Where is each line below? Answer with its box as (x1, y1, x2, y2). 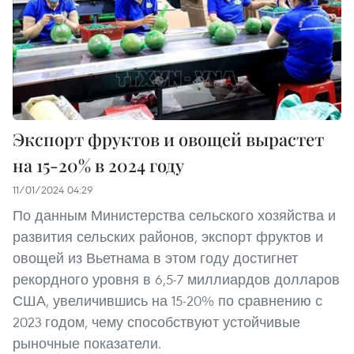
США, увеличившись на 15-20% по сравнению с (13, 292, 322, 311)
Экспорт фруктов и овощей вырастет (13, 127, 324, 152)
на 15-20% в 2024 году (13, 153, 184, 178)
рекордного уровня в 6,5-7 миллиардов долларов (13, 270, 340, 289)
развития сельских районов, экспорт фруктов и (13, 228, 323, 247)
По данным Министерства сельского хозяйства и (13, 206, 336, 225)
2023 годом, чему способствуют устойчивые (13, 313, 300, 332)
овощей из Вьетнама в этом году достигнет (13, 249, 298, 268)
